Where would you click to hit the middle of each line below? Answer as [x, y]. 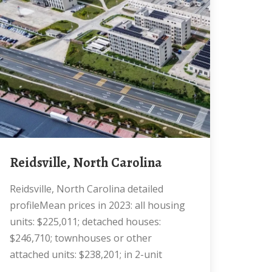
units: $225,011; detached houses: [85, 222]
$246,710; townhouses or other [81, 238]
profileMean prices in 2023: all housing [97, 205]
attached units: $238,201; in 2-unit [86, 254]
